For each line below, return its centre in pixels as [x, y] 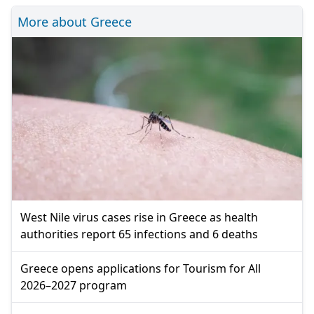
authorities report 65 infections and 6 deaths [139, 234]
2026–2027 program [74, 285]
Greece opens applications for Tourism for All [141, 268]
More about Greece [75, 21]
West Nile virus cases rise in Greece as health [139, 217]
